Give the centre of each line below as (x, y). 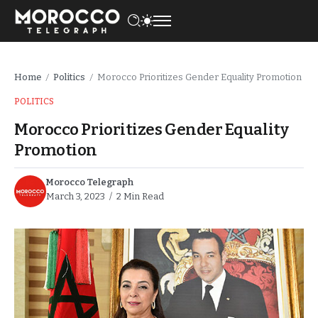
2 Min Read (139, 196)
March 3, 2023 (76, 196)
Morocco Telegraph (90, 182)
